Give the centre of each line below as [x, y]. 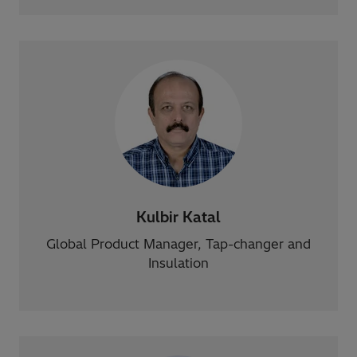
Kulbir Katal [178, 217]
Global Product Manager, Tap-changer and [178, 243]
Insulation [178, 263]
